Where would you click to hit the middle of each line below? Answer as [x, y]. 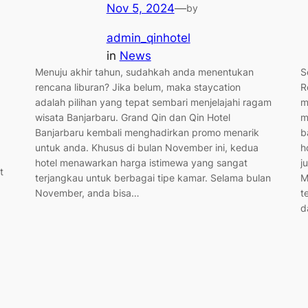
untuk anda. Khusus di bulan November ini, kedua [146, 147]
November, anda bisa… [87, 192]
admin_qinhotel [148, 37]
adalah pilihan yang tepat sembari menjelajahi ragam [153, 102]
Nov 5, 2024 [140, 9]
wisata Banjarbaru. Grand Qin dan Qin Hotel [132, 117]
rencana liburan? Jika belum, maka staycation [137, 87]
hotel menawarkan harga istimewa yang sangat [141, 162]
